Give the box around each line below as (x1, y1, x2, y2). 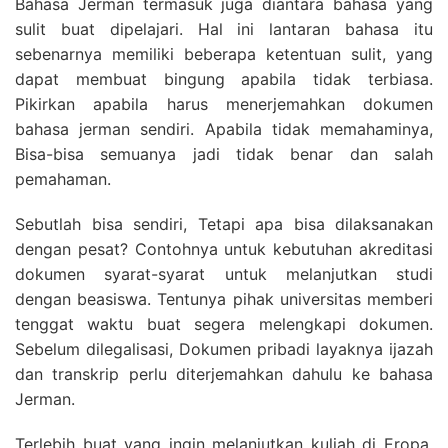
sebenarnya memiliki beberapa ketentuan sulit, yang (15, 44, 433, 64)
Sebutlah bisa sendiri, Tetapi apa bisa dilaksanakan (15, 214, 433, 234)
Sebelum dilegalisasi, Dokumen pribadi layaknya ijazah (15, 339, 433, 359)
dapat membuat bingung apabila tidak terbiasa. (15, 69, 433, 89)
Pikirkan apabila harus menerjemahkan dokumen (15, 94, 433, 114)
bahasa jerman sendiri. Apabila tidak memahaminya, (15, 119, 433, 139)
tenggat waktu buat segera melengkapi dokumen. (15, 314, 433, 334)
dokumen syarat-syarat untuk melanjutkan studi (15, 264, 433, 284)
